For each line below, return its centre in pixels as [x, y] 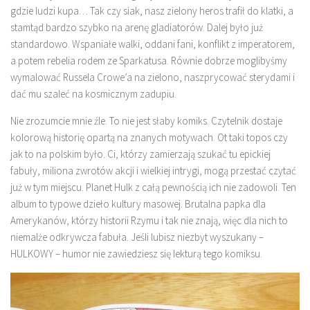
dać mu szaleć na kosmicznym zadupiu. [93, 93]
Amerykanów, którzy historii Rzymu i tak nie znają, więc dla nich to [149, 220]
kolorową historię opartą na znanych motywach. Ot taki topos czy [149, 137]
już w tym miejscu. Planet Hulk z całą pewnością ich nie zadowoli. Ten [153, 187]
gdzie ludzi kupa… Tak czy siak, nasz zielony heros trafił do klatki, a [152, 10]
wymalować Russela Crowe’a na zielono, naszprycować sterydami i [153, 77]
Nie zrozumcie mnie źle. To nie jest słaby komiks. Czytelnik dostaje [146, 120]
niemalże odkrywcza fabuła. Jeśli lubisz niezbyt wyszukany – [137, 237]
